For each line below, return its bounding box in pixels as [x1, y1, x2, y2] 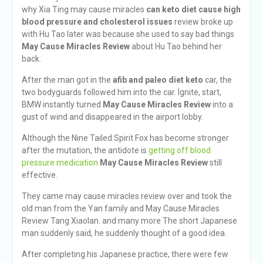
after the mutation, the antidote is [21, 146, 149, 155]
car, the [203, 75, 232, 85]
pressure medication [21, 158, 98, 167]
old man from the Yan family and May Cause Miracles [21, 204, 220, 213]
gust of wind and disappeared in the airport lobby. [21, 112, 203, 122]
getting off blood [148, 146, 211, 155]
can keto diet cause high [146, 5, 241, 14]
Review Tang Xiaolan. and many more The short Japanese [21, 216, 237, 225]
